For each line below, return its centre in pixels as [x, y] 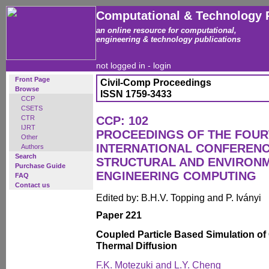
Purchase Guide [40, 166]
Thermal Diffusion [137, 246]
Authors [32, 147]
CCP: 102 [122, 121]
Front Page [32, 79]
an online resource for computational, [166, 30]
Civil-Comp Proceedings [156, 82]
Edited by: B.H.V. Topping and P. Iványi [179, 198]
